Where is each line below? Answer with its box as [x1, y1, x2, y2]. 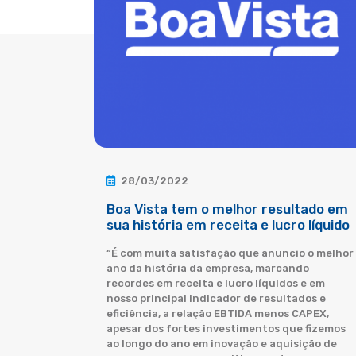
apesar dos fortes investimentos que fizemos [106, 323, 346, 335]
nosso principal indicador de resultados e [106, 292, 326, 304]
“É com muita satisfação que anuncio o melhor [106, 247, 354, 259]
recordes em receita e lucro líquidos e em [106, 277, 325, 289]
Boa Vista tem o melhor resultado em [106, 201, 348, 217]
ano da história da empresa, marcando [106, 262, 309, 274]
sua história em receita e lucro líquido [106, 217, 350, 233]
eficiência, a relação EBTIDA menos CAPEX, [106, 308, 329, 319]
